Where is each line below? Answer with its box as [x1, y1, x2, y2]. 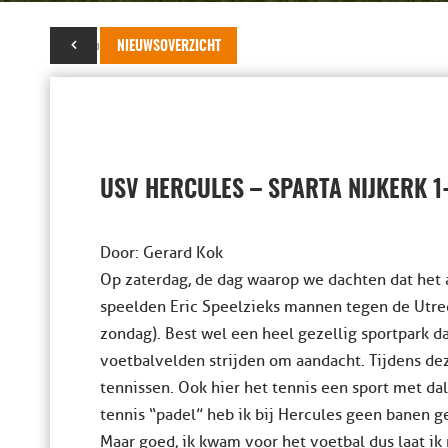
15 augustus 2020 [50, 37, 160, 54]
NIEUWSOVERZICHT [117, 40, 221, 54]
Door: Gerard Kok [100, 243, 223, 263]
